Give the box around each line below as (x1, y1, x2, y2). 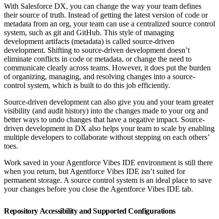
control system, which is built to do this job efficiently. (4, 81, 170, 89)
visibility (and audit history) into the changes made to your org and (4, 106, 208, 115)
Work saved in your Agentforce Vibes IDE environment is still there (4, 158, 213, 167)
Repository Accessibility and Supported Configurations (4, 206, 177, 215)
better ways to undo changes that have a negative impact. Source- (4, 115, 205, 124)
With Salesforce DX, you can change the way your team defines (4, 1, 201, 10)
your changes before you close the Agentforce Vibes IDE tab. (4, 184, 193, 193)
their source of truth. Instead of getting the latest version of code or (4, 10, 208, 19)
